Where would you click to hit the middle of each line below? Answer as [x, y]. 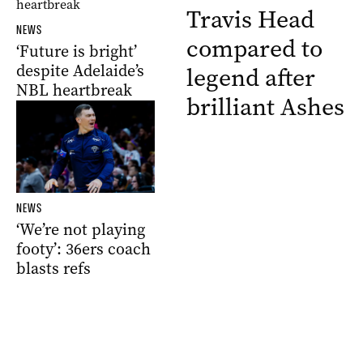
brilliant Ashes [265, 107]
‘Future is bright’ [77, 51]
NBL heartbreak [74, 90]
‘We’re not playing [81, 230]
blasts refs [53, 269]
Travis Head [250, 19]
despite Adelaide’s [80, 71]
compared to [254, 49]
